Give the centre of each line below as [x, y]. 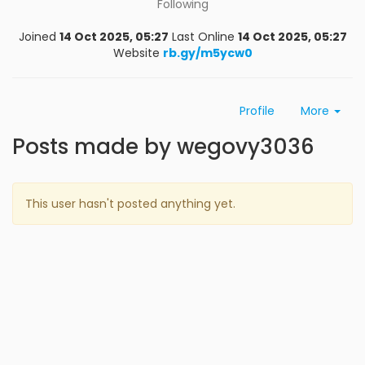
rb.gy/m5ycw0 [207, 53]
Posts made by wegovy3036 [163, 147]
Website [136, 53]
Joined [37, 37]
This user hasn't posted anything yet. [130, 204]
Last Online [203, 37]
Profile [257, 111]
